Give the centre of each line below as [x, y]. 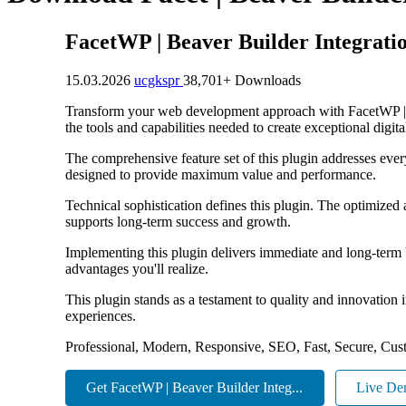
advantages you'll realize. [137, 268]
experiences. [101, 315]
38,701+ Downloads [242, 80]
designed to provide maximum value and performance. [221, 174]
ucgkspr [159, 80]
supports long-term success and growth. [178, 221]
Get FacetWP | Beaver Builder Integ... [195, 388]
